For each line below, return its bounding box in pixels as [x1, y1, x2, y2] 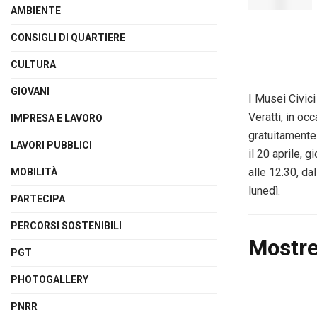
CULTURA [11, 58, 56, 70]
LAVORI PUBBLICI [11, 139, 92, 151]
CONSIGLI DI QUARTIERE [11, 31, 125, 43]
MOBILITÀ [11, 166, 57, 178]
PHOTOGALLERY [11, 273, 88, 285]
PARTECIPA [11, 192, 65, 204]
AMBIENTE [11, 4, 61, 16]
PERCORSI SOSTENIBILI [11, 219, 122, 231]
